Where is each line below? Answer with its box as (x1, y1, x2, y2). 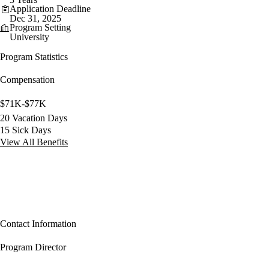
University (10, 31, 49, 42)
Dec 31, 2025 (10, 13, 61, 23)
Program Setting (10, 22, 71, 32)
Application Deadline (10, 3, 91, 14)
